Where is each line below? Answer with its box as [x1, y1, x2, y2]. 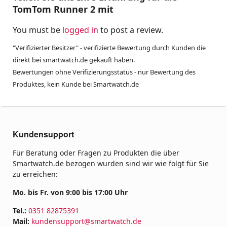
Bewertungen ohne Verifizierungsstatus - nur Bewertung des [13, 67, 196, 77]
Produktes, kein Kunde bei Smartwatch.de [13, 79, 139, 89]
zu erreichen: [13, 169, 58, 179]
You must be [13, 24, 62, 35]
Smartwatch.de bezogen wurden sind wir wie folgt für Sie [13, 158, 209, 168]
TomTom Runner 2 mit [13, 3, 113, 15]
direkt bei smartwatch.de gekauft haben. [13, 55, 135, 64]
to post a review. [98, 24, 163, 35]
